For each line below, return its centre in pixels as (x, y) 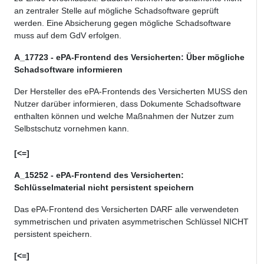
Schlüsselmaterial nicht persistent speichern (104, 188)
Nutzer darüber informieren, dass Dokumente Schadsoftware (128, 104)
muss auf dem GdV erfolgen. (68, 36)
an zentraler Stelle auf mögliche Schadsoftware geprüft (116, 11)
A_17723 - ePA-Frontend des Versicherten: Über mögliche (129, 57)
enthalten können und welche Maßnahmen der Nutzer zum (124, 116)
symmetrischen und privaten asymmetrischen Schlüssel (118, 222)
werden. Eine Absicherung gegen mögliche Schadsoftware (123, 23)
